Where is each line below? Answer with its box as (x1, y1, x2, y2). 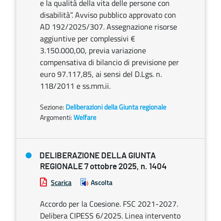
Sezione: (40, 102, 66, 112)
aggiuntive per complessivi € (40, 33, 135, 44)
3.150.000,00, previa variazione (40, 44, 146, 56)
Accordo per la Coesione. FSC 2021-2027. (40, 198, 178, 210)
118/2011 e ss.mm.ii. (40, 80, 110, 92)
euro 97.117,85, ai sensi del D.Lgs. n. (40, 68, 162, 80)
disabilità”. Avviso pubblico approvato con (40, 9, 176, 21)
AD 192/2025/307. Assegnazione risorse (40, 21, 177, 33)
